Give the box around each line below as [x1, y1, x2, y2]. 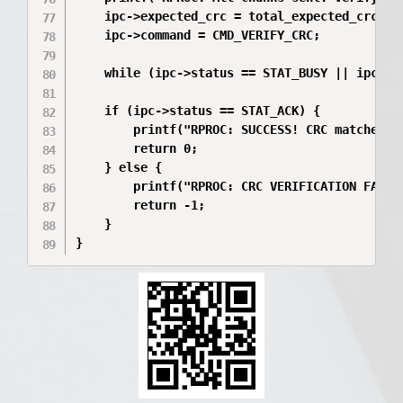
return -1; [76, 198, 206, 212]
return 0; [76, 141, 199, 156]
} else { [76, 160, 163, 175]
